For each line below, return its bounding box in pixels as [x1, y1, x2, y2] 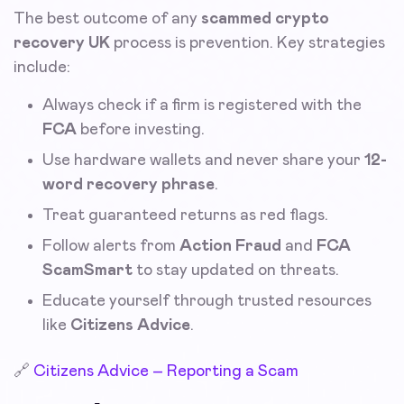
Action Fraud [179, 237, 281, 254]
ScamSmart [42, 262, 133, 279]
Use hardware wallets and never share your [42, 151, 364, 169]
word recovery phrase [42, 176, 215, 193]
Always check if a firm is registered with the [42, 96, 362, 114]
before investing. [77, 121, 205, 138]
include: [14, 59, 70, 76]
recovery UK [14, 34, 110, 51]
